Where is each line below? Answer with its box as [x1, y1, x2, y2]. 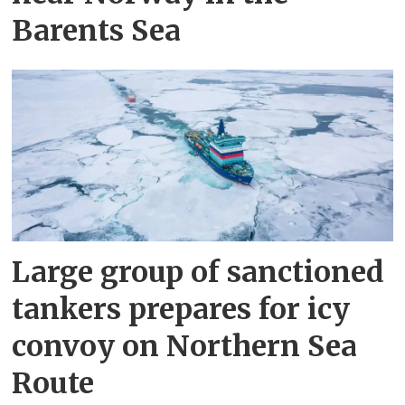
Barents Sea [12, 12, 182, 49]
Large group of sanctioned [12, 254, 385, 291]
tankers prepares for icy [12, 291, 351, 328]
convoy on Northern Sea [12, 328, 358, 365]
